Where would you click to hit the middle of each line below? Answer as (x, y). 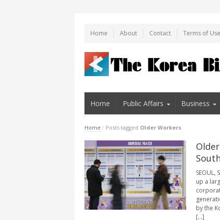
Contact (160, 33)
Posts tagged (123, 127)
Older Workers (161, 127)
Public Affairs (143, 103)
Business (196, 103)
